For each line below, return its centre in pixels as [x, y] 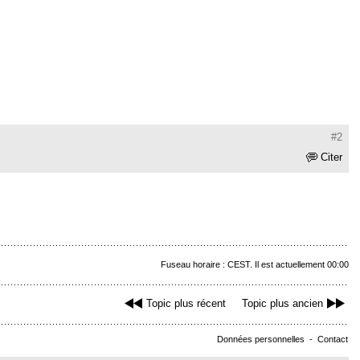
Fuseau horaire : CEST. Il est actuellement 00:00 [255, 265]
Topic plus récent [186, 304]
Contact [333, 340]
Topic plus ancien [282, 304]
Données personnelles [261, 340]
